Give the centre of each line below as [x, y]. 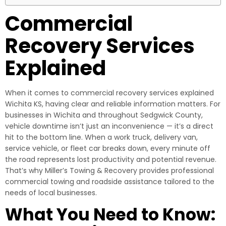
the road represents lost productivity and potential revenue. [111, 159]
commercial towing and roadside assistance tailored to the [110, 182]
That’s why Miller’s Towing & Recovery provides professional [109, 171]
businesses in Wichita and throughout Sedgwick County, [104, 115]
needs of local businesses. [51, 193]
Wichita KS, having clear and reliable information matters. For [113, 104]
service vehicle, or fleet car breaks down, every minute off [108, 148]
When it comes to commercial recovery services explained [109, 93]
